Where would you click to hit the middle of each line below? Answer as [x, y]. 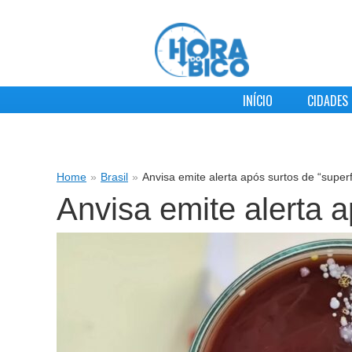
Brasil [114, 177]
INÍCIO [257, 101]
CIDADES [327, 101]
